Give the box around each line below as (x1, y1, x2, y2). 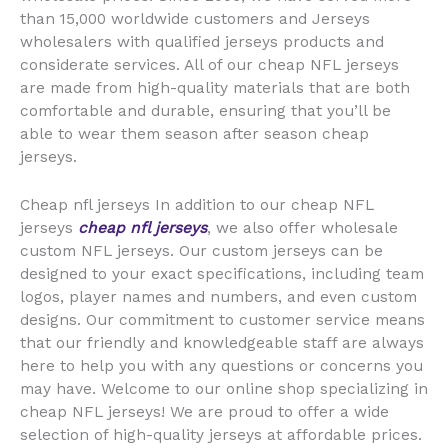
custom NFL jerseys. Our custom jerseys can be (20, 241, 383, 260)
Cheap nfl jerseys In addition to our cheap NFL (20, 195, 374, 214)
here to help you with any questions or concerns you (20, 356, 423, 375)
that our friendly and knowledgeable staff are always (20, 333, 424, 352)
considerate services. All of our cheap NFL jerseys (20, 55, 399, 74)
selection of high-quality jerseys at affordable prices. (20, 425, 422, 444)
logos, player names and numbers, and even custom (20, 287, 417, 306)
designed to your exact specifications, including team (20, 264, 424, 283)
